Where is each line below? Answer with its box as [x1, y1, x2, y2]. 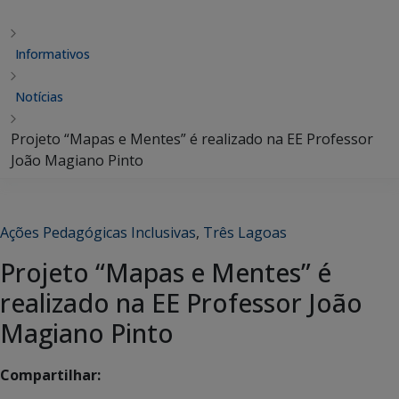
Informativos [15, 45, 90, 62]
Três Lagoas [203, 223, 287, 242]
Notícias [15, 88, 63, 105]
